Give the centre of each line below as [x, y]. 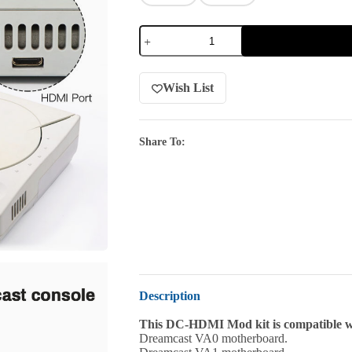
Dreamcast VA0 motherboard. [213, 339]
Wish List [188, 88]
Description [169, 296]
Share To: [162, 142]
